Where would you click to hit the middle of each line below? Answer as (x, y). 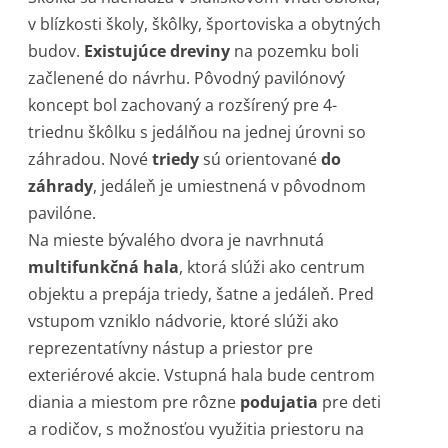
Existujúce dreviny (159, 51)
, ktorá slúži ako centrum (272, 267)
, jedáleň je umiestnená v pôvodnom (229, 186)
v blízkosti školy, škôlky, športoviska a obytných (204, 24)
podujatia (281, 402)
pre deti (351, 402)
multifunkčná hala (103, 267)
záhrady (60, 186)
